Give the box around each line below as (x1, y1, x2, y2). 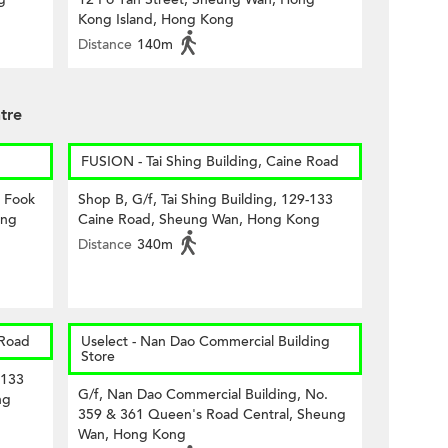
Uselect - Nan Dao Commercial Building (81, 332, 330, 351)
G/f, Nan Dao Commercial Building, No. (78, 385, 328, 404)
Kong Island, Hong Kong (78, 10, 234, 29)
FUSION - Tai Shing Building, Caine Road (81, 152, 339, 171)
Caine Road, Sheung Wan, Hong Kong (78, 210, 320, 229)
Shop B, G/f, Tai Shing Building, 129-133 (78, 190, 333, 209)
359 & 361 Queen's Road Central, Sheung (78, 405, 346, 424)
